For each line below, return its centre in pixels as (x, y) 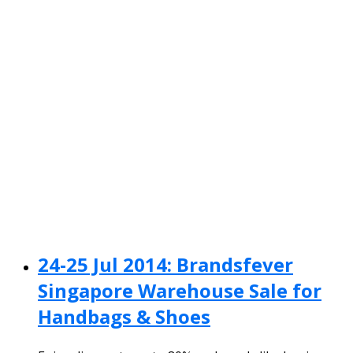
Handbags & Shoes (124, 316)
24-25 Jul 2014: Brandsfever (165, 264)
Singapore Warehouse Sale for (180, 290)
